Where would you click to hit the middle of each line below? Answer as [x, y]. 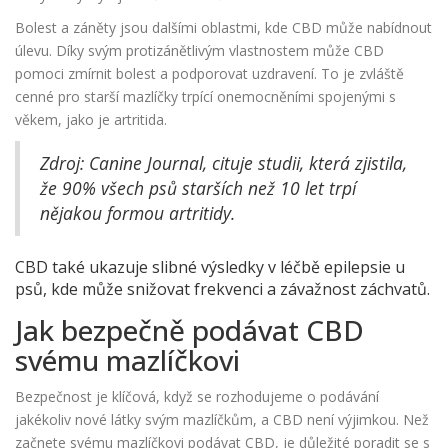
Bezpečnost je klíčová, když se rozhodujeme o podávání [197, 397]
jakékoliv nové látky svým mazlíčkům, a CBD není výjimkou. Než [222, 420]
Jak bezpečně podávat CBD [189, 330]
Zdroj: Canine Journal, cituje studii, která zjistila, [223, 163]
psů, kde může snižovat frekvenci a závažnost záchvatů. [222, 289]
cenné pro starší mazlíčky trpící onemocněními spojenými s [205, 97]
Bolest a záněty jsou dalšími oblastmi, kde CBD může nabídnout [223, 28]
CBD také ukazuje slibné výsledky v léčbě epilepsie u [210, 267]
